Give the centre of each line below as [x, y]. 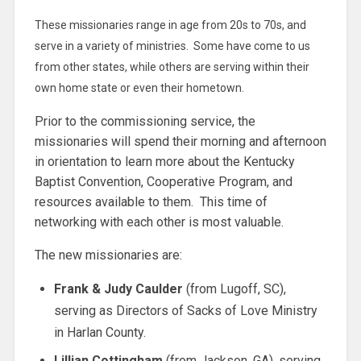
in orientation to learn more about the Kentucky [164, 161]
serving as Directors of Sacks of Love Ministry [185, 310]
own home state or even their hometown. [139, 87]
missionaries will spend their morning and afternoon [180, 141]
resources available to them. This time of [151, 201]
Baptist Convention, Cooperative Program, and [163, 181]
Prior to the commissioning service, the [145, 121]
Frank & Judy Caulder [118, 288]
